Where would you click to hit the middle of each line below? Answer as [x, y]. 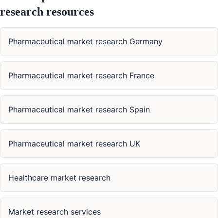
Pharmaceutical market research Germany [85, 42]
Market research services [54, 212]
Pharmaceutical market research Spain [79, 110]
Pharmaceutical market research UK [74, 144]
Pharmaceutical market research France [81, 76]
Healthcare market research [59, 178]
